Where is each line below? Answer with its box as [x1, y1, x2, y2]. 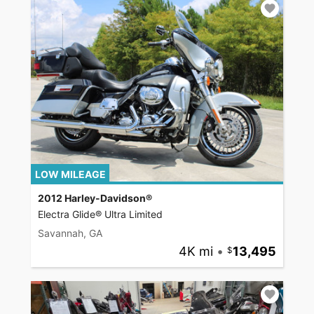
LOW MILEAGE [34, 168, 106, 180]
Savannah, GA [38, 226, 102, 239]
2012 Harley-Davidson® [38, 191, 152, 204]
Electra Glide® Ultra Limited [38, 207, 163, 220]
